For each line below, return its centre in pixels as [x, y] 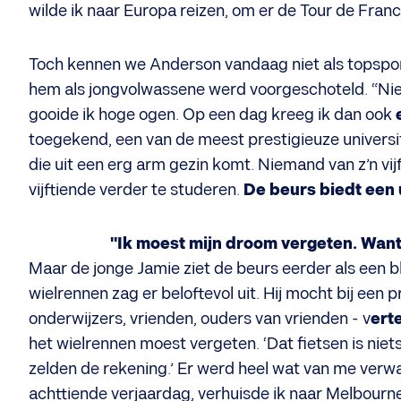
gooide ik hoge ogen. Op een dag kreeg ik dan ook [210, 115]
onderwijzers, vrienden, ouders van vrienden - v [200, 319]
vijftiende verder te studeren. [136, 190]
